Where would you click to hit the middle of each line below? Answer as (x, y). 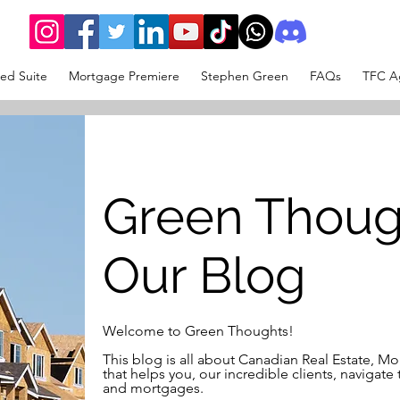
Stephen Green (245, 76)
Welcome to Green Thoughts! (198, 331)
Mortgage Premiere (124, 76)
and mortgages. (153, 388)
